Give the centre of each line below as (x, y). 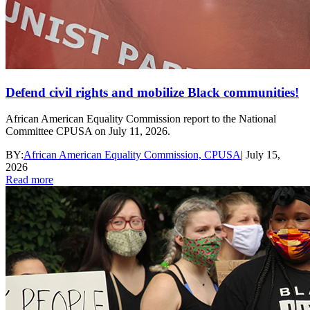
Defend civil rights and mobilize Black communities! (152, 92)
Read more (29, 180)
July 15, (263, 155)
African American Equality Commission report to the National (141, 119)
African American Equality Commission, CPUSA (132, 155)
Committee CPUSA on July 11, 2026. (88, 131)
